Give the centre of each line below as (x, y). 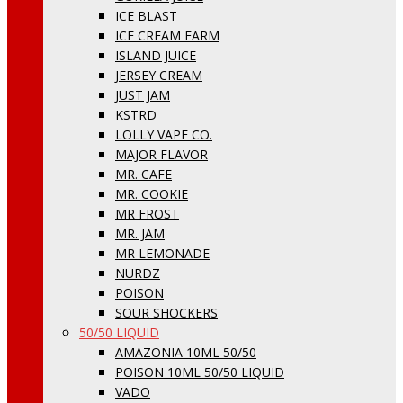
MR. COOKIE (152, 194)
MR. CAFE (143, 174)
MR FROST (147, 214)
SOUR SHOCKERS (166, 313)
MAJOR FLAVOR (161, 154)
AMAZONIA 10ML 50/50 (186, 352)
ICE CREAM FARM (167, 36)
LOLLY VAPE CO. (164, 134)
